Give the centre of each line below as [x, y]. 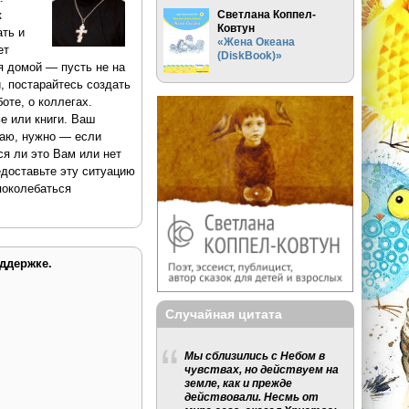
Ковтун [236, 27]
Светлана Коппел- [267, 14]
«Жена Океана [257, 41]
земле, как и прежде [239, 383]
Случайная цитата [224, 314]
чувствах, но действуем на [262, 370]
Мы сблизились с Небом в [255, 356]
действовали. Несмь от [252, 397]
